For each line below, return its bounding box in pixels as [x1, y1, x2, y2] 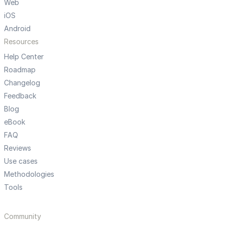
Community [4, 211, 41, 220]
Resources [4, 37, 39, 46]
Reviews [4, 143, 31, 152]
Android [4, 24, 31, 33]
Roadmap [4, 65, 36, 74]
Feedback [4, 91, 36, 100]
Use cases [4, 156, 38, 165]
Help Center [4, 52, 44, 61]
